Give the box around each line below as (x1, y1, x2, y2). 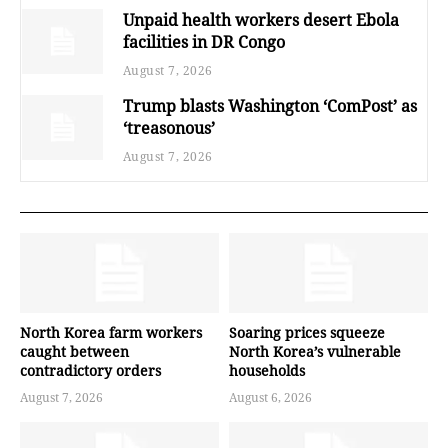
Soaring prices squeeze (229, 323, 385, 343)
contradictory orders (20, 361, 161, 381)
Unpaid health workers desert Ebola (122, 9, 399, 32)
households (229, 361, 305, 381)
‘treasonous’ (122, 117, 215, 140)
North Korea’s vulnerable (229, 342, 401, 362)
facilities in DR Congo (122, 31, 285, 54)
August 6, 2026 (229, 389, 312, 407)
